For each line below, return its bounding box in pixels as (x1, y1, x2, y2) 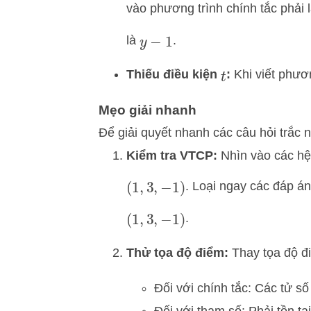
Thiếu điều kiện (126, 67, 221, 82)
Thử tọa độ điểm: (126, 246, 228, 260)
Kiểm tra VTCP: (126, 148, 217, 162)
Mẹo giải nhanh (99, 102, 196, 117)
